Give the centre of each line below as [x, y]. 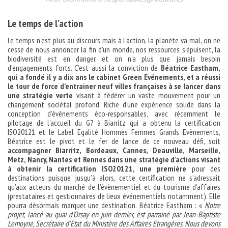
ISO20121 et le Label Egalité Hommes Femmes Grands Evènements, [114, 132]
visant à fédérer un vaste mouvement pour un [147, 95]
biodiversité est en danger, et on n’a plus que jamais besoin [114, 58]
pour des [203, 168]
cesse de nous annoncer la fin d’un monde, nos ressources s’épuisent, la [114, 49]
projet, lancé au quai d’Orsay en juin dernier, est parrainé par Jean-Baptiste [114, 214]
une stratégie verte [40, 95]
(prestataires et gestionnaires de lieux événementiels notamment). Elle [114, 196]
